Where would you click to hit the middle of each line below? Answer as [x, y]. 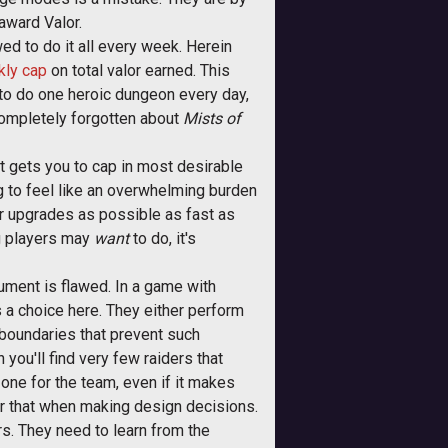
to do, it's [162, 238]
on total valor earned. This [138, 70]
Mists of [212, 118]
